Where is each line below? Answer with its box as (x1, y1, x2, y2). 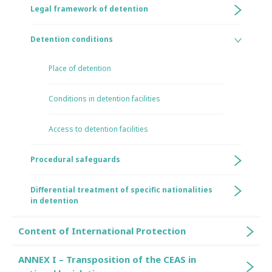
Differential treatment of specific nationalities (30, 185, 212, 195)
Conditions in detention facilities (49, 93, 160, 104)
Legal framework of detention (30, 4, 148, 14)
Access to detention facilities (49, 124, 148, 134)
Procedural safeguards (30, 154, 120, 165)
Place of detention (49, 63, 111, 73)
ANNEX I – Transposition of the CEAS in (18, 253, 196, 265)
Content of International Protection (18, 225, 186, 237)
